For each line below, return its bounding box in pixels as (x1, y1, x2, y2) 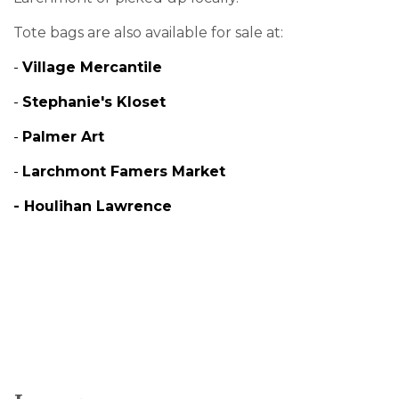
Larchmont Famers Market (22, 162, 225, 180)
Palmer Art (22, 127, 104, 145)
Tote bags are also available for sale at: (13, 23, 283, 41)
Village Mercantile (22, 58, 162, 76)
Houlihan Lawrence (24, 197, 176, 215)
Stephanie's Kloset (22, 93, 166, 110)
